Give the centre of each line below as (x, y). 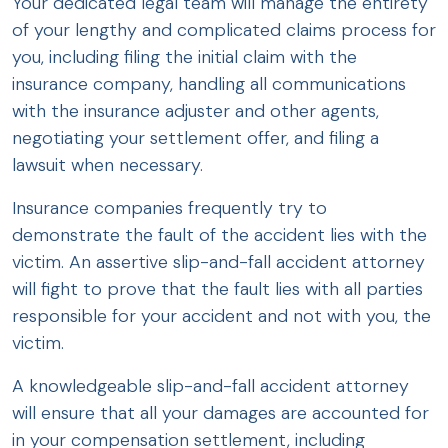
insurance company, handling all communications (209, 84)
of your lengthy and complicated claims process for (224, 30)
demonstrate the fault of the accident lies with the (219, 235)
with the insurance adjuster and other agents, (195, 111)
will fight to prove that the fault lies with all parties (217, 289)
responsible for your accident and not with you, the (221, 316)
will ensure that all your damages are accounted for (220, 413)
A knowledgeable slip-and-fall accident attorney (210, 386)
